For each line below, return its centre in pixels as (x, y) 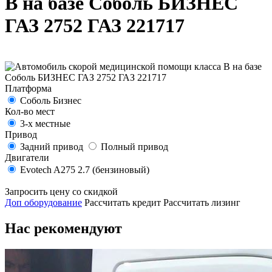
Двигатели (27, 157)
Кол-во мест (30, 111)
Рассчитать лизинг (202, 202)
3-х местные (45, 123)
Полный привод (134, 146)
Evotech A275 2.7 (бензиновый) (85, 169)
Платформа (28, 88)
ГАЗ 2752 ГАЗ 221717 (95, 26)
